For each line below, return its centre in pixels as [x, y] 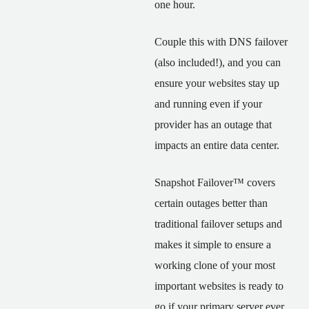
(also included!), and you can [218, 62]
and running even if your [208, 104]
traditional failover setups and [218, 224]
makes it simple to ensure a [213, 245]
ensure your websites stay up [217, 83]
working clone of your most [215, 265]
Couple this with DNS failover [221, 42]
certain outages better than [211, 203]
